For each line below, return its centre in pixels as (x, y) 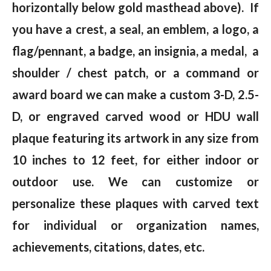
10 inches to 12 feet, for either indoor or (135, 159)
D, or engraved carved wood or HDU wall (135, 116)
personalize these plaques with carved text (135, 203)
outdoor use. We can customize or (135, 181)
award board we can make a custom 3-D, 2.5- (135, 94)
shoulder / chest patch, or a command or (135, 72)
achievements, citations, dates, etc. (109, 247)
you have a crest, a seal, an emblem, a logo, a (135, 29)
